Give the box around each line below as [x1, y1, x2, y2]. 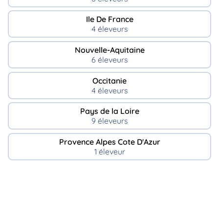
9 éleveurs [91, 116, 128, 126]
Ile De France [86, 14, 133, 24]
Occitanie [92, 75, 127, 86]
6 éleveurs [91, 55, 128, 65]
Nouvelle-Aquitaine [74, 45, 145, 55]
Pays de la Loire [80, 106, 139, 116]
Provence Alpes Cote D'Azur [59, 137, 160, 147]
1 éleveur [94, 147, 125, 157]
